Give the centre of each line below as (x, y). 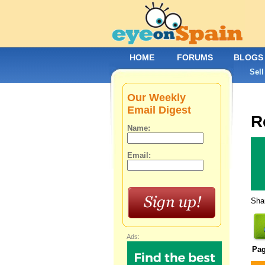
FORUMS (195, 57)
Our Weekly (156, 98)
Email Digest (159, 110)
